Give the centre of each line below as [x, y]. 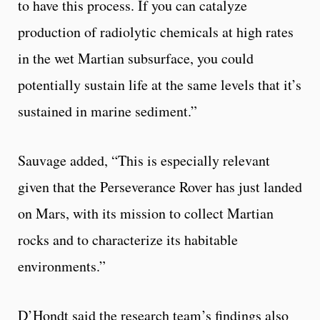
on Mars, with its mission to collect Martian [146, 214]
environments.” [62, 266]
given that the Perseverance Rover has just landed [160, 187]
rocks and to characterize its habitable [128, 240]
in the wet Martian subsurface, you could [136, 59]
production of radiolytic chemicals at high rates [156, 32]
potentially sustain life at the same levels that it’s [160, 85]
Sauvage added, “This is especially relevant [144, 161]
